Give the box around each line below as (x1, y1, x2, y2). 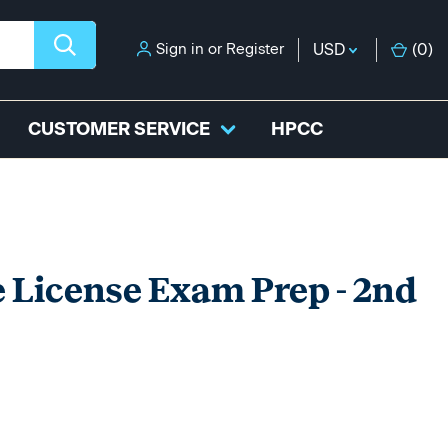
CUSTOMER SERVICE (28, 118, 210, 140)
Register (226, 40, 284, 58)
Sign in (156, 40, 204, 58)
